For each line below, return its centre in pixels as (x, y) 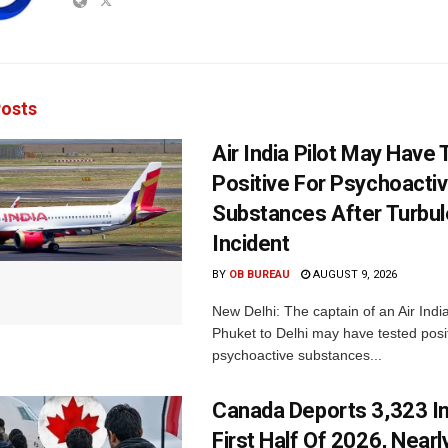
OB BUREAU (259, 274)
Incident (251, 243)
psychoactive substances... (297, 354)
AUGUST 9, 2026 (353, 274)
